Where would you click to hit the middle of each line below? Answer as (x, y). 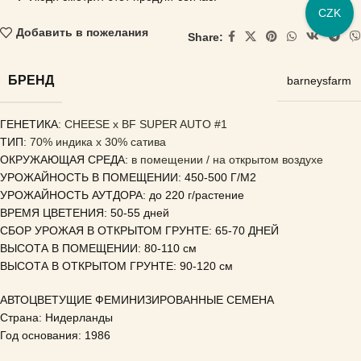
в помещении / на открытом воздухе (227, 160)
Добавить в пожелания (82, 33)
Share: (205, 37)
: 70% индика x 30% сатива (95, 142)
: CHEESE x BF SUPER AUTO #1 (143, 124)
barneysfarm (319, 81)
